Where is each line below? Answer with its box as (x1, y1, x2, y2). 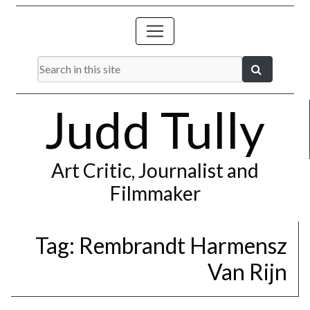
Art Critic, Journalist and (51, 158, 259, 182)
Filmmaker (109, 181, 201, 205)
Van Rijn (208, 258, 287, 285)
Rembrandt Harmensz (79, 232, 287, 259)
